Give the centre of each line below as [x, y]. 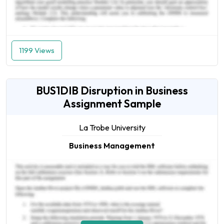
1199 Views [37, 50]
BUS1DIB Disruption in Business [112, 91]
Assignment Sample [112, 104]
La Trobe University [112, 128]
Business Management [112, 146]
